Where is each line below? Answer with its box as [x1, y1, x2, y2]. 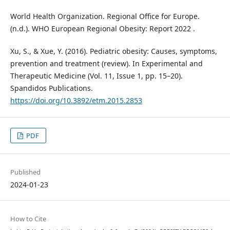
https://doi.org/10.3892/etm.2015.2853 [10, 95, 142, 105]
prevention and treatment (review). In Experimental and [10, 58, 203, 68]
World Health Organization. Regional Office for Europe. [10, 11, 200, 21]
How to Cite [10, 214, 46, 223]
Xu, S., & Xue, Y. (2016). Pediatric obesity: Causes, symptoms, [10, 46, 217, 56]
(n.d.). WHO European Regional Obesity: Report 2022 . [10, 23, 195, 33]
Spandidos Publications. [10, 83, 93, 93]
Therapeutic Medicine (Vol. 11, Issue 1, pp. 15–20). [10, 70, 183, 81]
